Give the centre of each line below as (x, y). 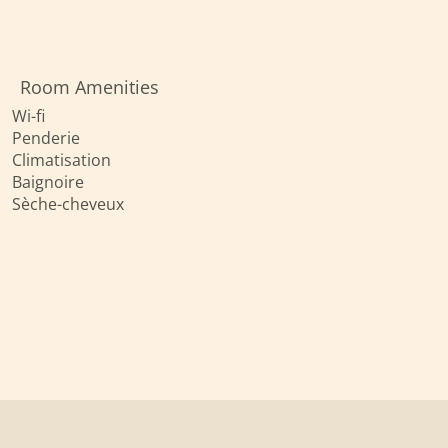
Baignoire (48, 182)
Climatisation (61, 160)
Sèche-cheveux (68, 204)
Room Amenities (89, 87)
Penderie (46, 138)
